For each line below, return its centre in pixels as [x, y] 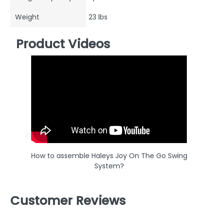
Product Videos [63, 44]
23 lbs [98, 17]
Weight [27, 17]
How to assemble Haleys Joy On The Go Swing [109, 156]
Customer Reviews [68, 201]
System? [109, 166]
